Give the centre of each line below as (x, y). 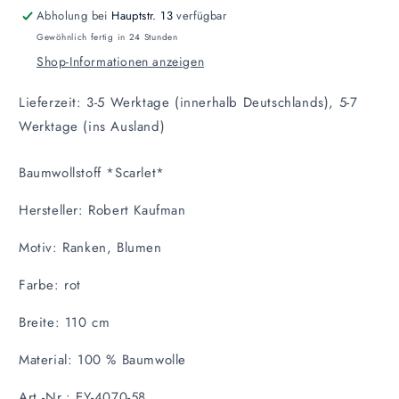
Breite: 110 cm (65, 322)
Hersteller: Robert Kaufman (102, 210)
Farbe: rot (50, 285)
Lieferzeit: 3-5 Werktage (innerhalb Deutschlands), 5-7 (188, 102)
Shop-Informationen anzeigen (121, 61)
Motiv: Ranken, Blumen (90, 248)
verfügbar (200, 16)
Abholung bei (74, 16)
